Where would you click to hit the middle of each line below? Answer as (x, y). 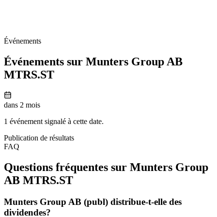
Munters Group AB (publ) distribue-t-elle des (93, 201)
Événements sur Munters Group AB (93, 61)
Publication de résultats (39, 138)
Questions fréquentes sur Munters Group (106, 167)
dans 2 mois (22, 105)
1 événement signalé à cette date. (54, 121)
